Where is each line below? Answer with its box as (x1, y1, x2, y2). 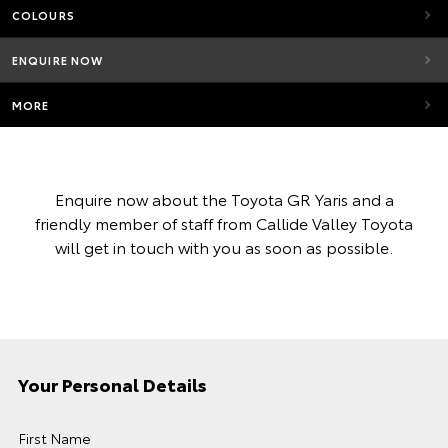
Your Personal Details (18, 371, 207, 397)
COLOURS (12, 7, 75, 23)
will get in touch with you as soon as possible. (55, 235, 393, 258)
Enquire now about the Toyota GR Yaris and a (54, 187, 394, 210)
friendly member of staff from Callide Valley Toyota (35, 211, 413, 234)
